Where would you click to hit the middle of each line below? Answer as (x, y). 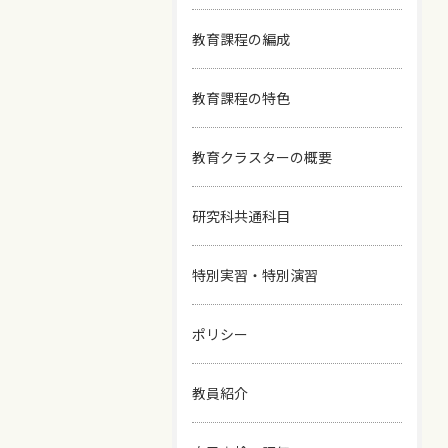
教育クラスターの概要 (262, 157)
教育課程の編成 (241, 39)
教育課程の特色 (241, 98)
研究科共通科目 (241, 216)
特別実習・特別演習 (255, 275)
